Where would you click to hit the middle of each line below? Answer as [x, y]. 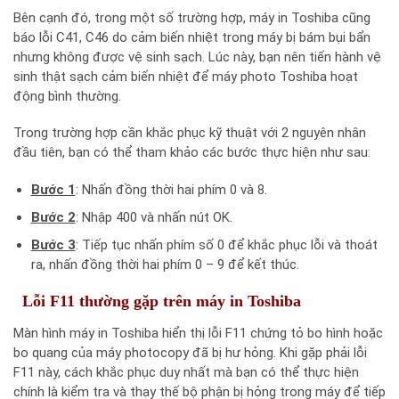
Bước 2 [53, 217]
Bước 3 [53, 244]
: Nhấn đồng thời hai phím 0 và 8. [171, 189]
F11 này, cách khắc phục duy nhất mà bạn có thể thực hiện [186, 373]
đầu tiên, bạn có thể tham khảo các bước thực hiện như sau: [192, 153]
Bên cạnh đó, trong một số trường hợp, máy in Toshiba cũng [192, 17]
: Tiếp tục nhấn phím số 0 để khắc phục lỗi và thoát [226, 244]
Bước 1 [53, 189]
